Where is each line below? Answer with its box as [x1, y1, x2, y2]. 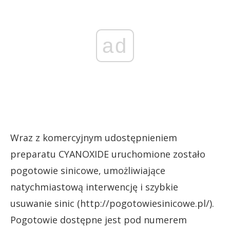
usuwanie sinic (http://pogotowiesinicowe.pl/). [10, 197, 214, 209]
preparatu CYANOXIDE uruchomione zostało [10, 147, 205, 160]
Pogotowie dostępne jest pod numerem [10, 213, 187, 226]
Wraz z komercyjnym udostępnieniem [10, 131, 177, 144]
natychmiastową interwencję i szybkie [10, 180, 178, 193]
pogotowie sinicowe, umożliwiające [10, 164, 165, 177]
